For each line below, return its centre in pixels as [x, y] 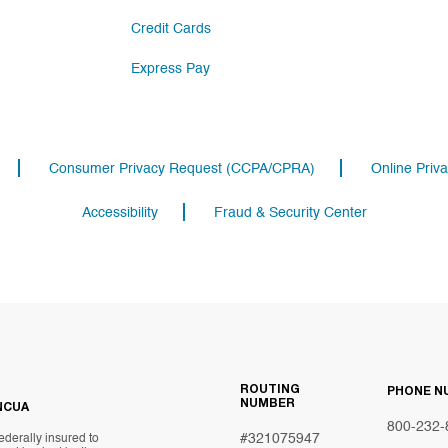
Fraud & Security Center [290, 213]
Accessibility [119, 213]
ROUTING [270, 390]
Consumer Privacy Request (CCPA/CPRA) [181, 169]
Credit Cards [171, 29]
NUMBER [267, 404]
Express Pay [171, 69]
